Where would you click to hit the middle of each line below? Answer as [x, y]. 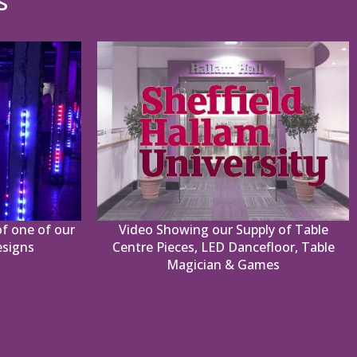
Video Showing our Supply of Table [223, 229]
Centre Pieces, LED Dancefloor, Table [223, 247]
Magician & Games [223, 264]
